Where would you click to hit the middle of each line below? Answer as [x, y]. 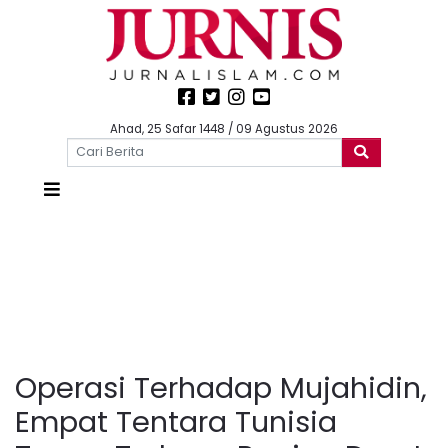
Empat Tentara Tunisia [176, 421]
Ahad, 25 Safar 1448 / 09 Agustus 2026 [224, 129]
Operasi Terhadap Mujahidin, [221, 387]
